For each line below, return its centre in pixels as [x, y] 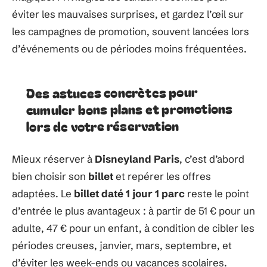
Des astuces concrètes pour [112, 92]
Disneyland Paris [137, 159]
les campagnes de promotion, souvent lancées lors [131, 31]
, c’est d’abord [212, 159]
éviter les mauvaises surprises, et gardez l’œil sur [128, 14]
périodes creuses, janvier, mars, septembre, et [122, 245]
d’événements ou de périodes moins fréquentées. [129, 49]
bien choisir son [50, 176]
